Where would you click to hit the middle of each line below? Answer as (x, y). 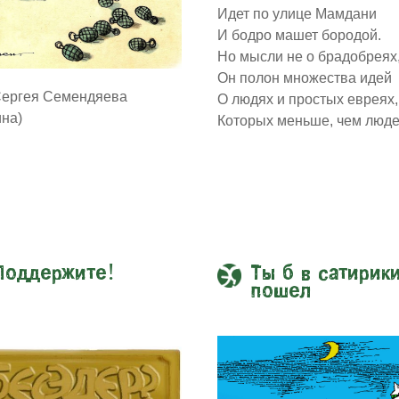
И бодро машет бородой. (299, 36)
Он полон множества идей (305, 78)
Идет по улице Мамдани (297, 14)
